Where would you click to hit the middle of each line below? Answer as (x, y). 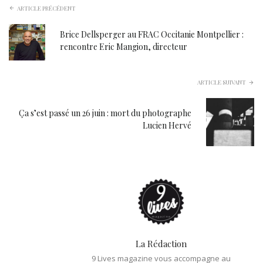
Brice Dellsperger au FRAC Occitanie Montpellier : (152, 35)
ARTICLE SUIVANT (222, 82)
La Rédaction (161, 243)
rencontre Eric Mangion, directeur (124, 47)
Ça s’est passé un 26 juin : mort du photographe (105, 113)
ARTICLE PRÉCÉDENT (46, 8)
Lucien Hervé (167, 125)
